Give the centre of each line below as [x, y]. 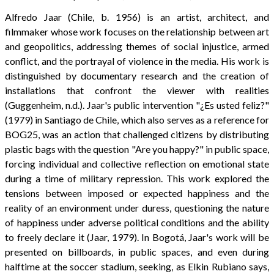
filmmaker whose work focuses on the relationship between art [137, 31]
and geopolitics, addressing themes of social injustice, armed [137, 46]
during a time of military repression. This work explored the [137, 178]
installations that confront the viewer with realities [137, 90]
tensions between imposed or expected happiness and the [137, 193]
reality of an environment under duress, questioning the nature [137, 207]
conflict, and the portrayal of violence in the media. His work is [137, 61]
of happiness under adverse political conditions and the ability [137, 222]
